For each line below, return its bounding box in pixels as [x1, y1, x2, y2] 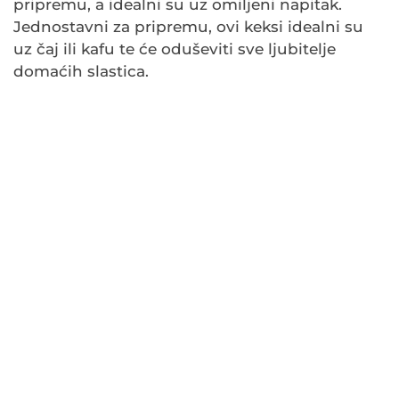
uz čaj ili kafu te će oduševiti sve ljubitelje [13, 40, 336, 59]
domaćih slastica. [13, 62, 149, 81]
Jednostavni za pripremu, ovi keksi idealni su [13, 18, 363, 37]
